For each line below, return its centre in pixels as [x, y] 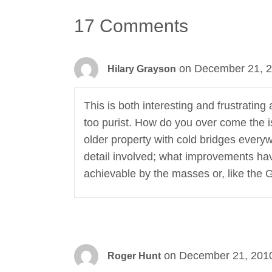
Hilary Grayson [142, 69]
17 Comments [131, 26]
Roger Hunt [134, 256]
